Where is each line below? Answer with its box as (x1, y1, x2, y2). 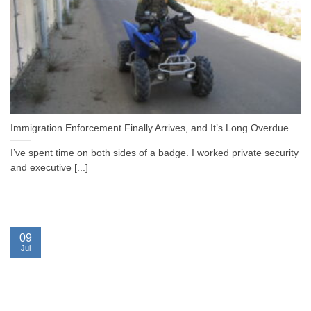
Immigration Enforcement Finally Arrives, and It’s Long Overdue (10, 123, 289, 134)
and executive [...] (10, 162, 88, 174)
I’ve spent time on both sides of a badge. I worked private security (10, 148, 299, 159)
